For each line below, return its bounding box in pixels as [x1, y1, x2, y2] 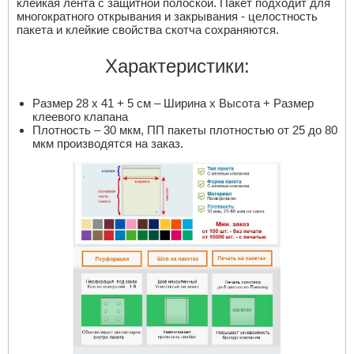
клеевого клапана [32, 109, 128, 123]
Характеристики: [104, 55, 250, 77]
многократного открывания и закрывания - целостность [17, 9, 318, 23]
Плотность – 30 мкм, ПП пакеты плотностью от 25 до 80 [32, 122, 337, 137]
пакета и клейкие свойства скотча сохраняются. [17, 22, 279, 36]
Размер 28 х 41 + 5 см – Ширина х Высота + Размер [32, 96, 314, 110]
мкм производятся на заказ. [32, 136, 183, 150]
